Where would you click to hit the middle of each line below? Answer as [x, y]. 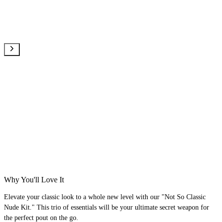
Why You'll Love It [34, 180]
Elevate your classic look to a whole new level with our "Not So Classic [105, 197]
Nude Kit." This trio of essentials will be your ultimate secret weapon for [107, 208]
